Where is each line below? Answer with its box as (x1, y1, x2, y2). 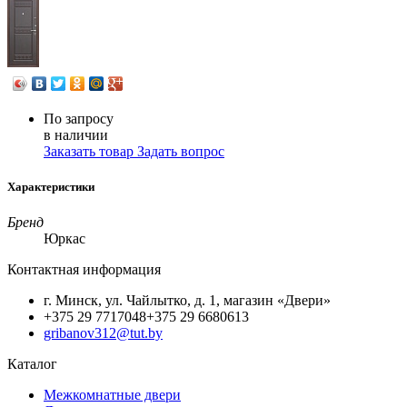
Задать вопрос (137, 143, 224, 159)
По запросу (44, 110, 114, 126)
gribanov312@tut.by (44, 325, 163, 342)
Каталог (7, 356, 57, 372)
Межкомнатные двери (44, 387, 181, 403)
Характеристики (7, 180, 94, 194)
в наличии (44, 126, 108, 143)
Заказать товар (44, 143, 137, 159)
